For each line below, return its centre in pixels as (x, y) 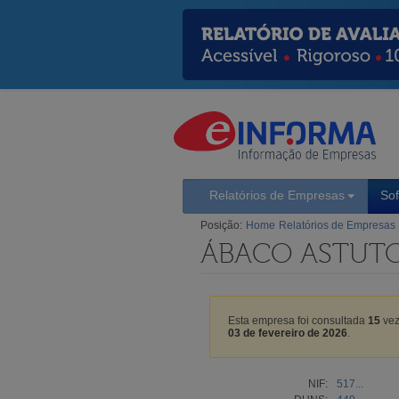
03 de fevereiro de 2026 (288, 333)
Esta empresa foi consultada (298, 320)
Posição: (221, 225)
